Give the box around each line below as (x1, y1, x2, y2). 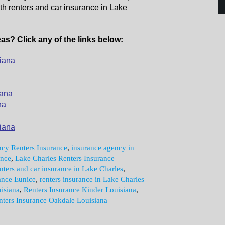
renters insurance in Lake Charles (40, 175, 144, 183)
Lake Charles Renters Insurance (15, 154, 115, 162)
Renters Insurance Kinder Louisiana (24, 186, 136, 194)
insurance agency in (71, 144, 134, 152)
